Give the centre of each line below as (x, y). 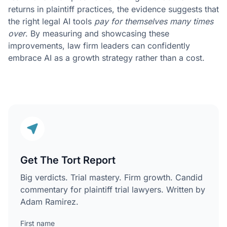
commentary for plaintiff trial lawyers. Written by (113, 190)
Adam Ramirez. (49, 202)
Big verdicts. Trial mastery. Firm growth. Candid (111, 177)
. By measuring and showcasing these (97, 33)
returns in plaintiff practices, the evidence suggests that (113, 9)
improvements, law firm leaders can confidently (99, 46)
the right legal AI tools (51, 21)
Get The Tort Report (68, 160)
